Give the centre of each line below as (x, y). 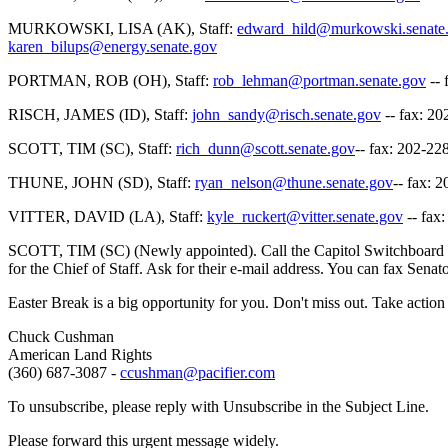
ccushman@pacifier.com (197, 372)
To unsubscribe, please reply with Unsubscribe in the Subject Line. (218, 406)
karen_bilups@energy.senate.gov (112, 46)
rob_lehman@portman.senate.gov (319, 80)
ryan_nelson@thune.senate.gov (294, 182)
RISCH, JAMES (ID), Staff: (100, 114)
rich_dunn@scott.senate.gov (265, 148)
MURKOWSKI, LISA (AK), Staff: (122, 28)
